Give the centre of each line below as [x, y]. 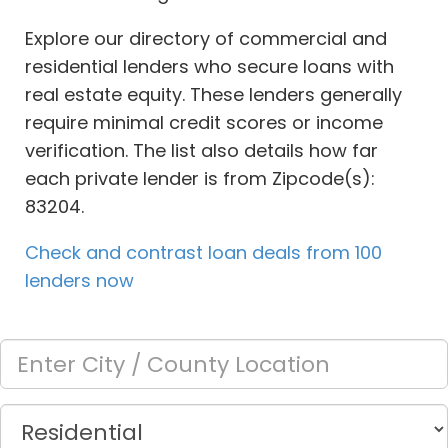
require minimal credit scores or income [204, 123]
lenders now [79, 281]
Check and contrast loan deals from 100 [203, 253]
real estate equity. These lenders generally [213, 95]
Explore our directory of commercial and [206, 39]
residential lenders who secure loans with [209, 67]
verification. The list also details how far [201, 151]
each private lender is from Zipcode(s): [200, 179]
